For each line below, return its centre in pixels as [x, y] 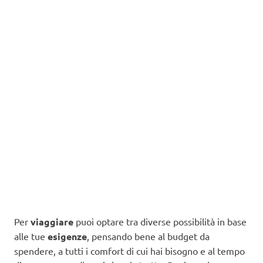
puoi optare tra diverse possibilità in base [160, 221]
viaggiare [52, 221]
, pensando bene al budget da [148, 236]
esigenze [67, 236]
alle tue [31, 236]
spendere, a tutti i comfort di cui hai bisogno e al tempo [129, 250]
